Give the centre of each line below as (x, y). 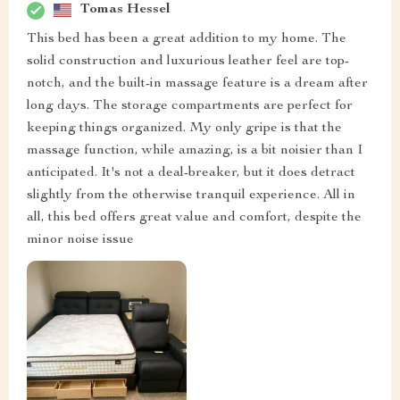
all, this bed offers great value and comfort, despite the (194, 217)
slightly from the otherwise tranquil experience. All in (191, 195)
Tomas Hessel (125, 10)
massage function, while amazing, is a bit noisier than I (195, 150)
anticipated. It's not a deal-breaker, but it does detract (191, 173)
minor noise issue (80, 240)
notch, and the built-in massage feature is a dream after (197, 83)
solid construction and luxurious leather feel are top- (188, 61)
